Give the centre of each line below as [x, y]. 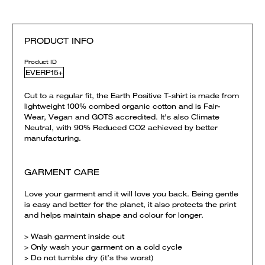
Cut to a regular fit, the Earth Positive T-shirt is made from [132, 95]
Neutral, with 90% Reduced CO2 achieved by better [121, 127]
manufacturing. [53, 138]
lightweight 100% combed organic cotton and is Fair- [122, 106]
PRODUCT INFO [59, 41]
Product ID [41, 62]
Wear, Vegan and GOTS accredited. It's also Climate [122, 117]
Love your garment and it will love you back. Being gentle [131, 193]
